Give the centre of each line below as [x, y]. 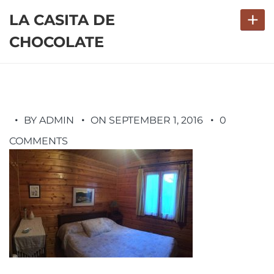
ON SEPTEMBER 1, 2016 [147, 120]
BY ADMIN [49, 120]
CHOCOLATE [57, 42]
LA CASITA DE [62, 20]
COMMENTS [39, 141]
